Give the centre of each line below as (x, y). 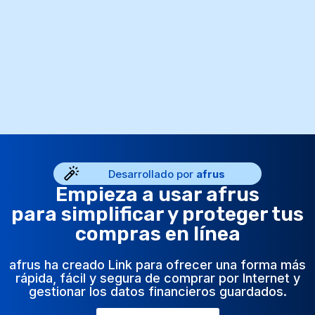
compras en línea (157, 233)
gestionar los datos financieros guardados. (157, 291)
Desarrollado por (152, 174)
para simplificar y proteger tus (157, 214)
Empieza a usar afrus (157, 194)
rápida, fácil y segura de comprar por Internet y (157, 278)
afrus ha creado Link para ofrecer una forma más (157, 264)
